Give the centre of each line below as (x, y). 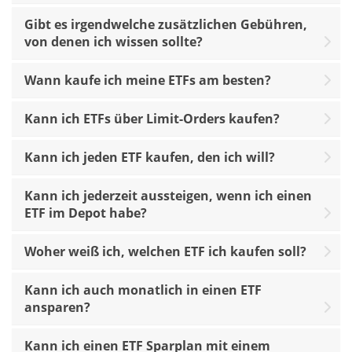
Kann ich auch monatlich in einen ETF (143, 290)
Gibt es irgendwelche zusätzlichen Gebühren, (166, 24)
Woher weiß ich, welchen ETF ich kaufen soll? (165, 251)
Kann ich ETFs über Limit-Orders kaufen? (152, 118)
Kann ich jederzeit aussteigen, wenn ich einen (168, 195)
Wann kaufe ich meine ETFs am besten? (148, 80)
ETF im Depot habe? (86, 213)
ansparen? (57, 307)
